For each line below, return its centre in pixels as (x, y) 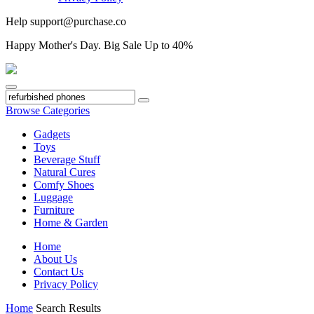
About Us (55, 259)
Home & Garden (71, 222)
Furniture (54, 210)
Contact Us (59, 271)
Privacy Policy (66, 284)
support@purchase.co (77, 21)
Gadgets (52, 134)
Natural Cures (64, 172)
